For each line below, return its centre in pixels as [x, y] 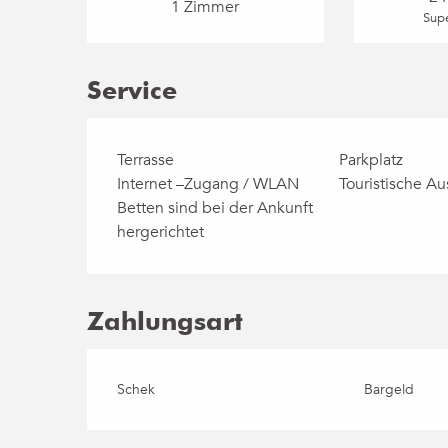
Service [132, 90]
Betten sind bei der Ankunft [215, 208]
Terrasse [146, 160]
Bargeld [388, 389]
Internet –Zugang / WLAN [208, 184]
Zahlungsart [165, 321]
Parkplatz [370, 160]
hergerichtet [161, 232]
